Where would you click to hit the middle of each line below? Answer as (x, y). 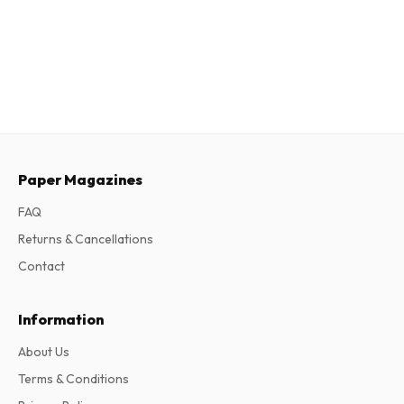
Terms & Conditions (73, 378)
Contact (41, 266)
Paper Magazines (80, 179)
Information (61, 319)
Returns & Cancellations (86, 239)
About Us (44, 351)
